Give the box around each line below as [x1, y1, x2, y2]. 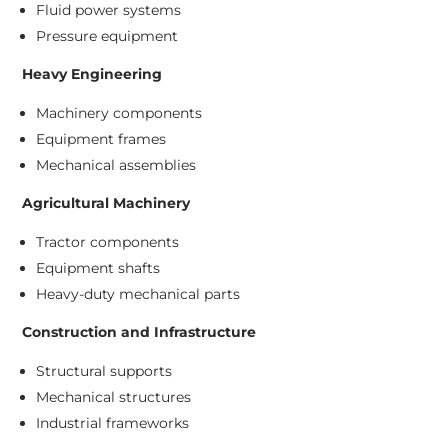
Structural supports [36, 362, 173, 381]
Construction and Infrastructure [22, 323, 257, 342]
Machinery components [36, 104, 203, 123]
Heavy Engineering [22, 65, 163, 84]
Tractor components [36, 233, 180, 252]
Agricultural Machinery [22, 194, 191, 213]
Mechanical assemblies [36, 156, 197, 175]
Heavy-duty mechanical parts [36, 285, 241, 304]
